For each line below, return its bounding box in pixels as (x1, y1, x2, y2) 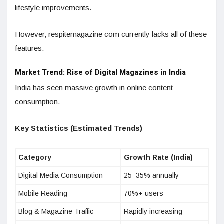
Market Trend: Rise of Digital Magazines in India (15, 67, 186, 78)
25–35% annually (124, 171, 179, 180)
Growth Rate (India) (124, 153, 193, 162)
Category (18, 153, 51, 162)
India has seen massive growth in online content (15, 83, 173, 92)
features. (15, 44, 44, 53)
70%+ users (124, 189, 163, 198)
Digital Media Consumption (18, 171, 103, 180)
